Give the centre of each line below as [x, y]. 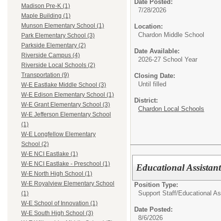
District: [146, 100]
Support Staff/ [158, 193]
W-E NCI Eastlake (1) [50, 154]
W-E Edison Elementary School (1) [68, 95]
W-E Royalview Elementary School [68, 184]
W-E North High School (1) [57, 174]
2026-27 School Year [168, 59]
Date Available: [157, 51]
